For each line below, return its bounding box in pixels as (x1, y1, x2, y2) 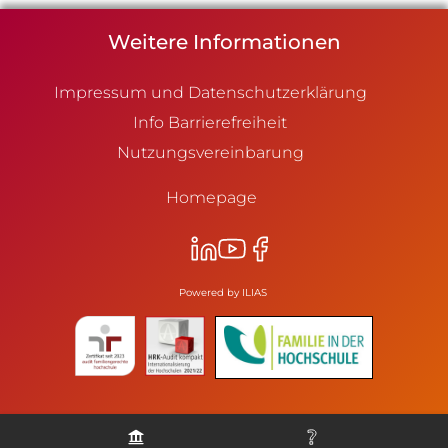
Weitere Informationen (107, 30, 341, 54)
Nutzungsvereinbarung (116, 143, 304, 162)
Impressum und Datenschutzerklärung (53, 83, 367, 102)
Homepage (166, 188, 257, 207)
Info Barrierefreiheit (133, 113, 287, 132)
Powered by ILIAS (178, 286, 267, 299)
